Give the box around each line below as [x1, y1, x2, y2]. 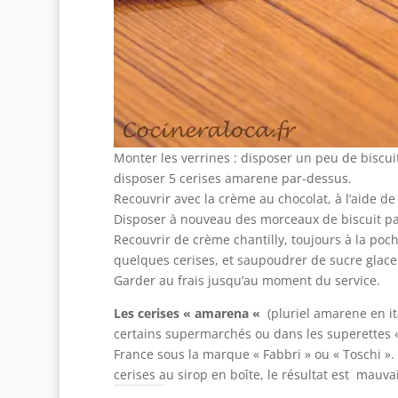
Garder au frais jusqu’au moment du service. [113, 272, 380, 289]
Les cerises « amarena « [113, 305, 264, 322]
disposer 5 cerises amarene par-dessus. [113, 170, 352, 187]
